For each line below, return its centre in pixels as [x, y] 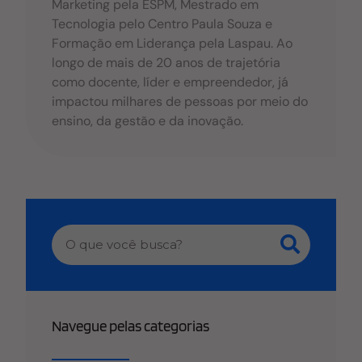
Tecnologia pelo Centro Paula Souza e [162, 23]
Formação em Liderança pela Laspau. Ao [173, 43]
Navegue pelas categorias [131, 326]
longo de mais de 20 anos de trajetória [166, 62]
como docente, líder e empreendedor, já [170, 82]
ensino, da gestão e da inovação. [148, 120]
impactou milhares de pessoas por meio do [180, 101]
